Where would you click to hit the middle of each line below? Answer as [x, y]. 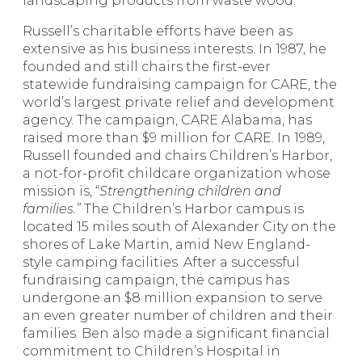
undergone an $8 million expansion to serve [173, 298]
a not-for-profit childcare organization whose [177, 174]
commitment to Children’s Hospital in [152, 351]
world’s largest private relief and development [179, 103]
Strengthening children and [190, 192]
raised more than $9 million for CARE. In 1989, [174, 138]
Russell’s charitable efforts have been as [158, 32]
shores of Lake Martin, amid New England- [166, 245]
